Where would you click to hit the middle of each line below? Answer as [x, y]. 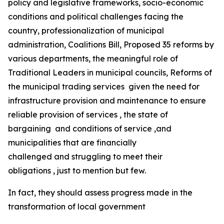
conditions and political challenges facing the [96, 16]
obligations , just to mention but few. [78, 170]
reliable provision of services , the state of [88, 114]
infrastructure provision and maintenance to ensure [107, 100]
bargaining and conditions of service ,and [90, 128]
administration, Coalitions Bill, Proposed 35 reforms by [111, 44]
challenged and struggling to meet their [85, 156]
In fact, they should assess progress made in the [100, 192]
